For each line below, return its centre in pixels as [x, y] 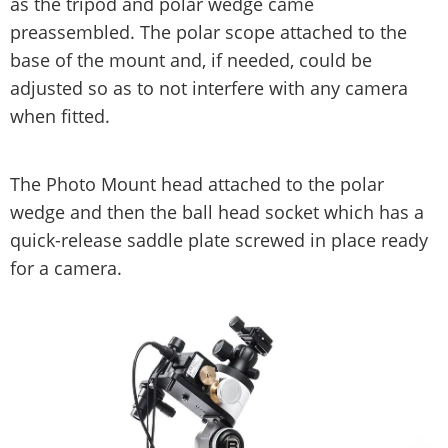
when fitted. [60, 115]
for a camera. [66, 267]
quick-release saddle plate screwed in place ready [219, 239]
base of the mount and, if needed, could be [191, 59]
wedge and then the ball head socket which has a [217, 211]
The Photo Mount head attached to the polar [197, 183]
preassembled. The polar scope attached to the [208, 31]
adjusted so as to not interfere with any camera [209, 87]
